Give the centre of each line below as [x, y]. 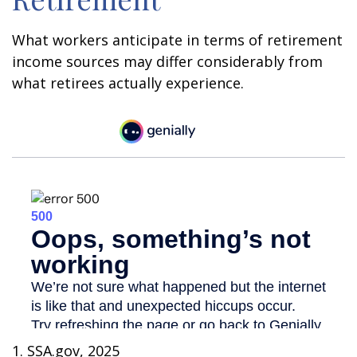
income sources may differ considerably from [167, 61]
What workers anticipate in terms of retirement [177, 40]
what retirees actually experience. [128, 83]
